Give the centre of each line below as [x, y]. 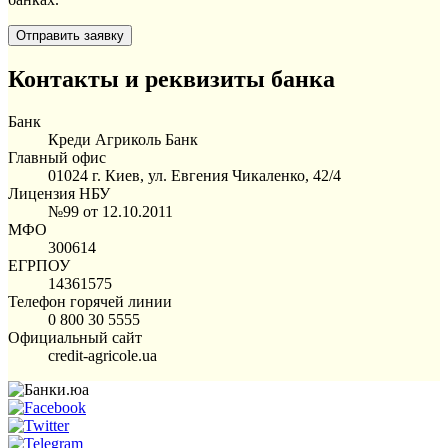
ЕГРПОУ [39, 265]
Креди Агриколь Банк [123, 139]
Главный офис [57, 157]
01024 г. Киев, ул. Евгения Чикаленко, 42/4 [194, 175]
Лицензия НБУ [59, 193]
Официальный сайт [75, 337]
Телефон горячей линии [90, 301]
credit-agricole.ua [102, 355]
